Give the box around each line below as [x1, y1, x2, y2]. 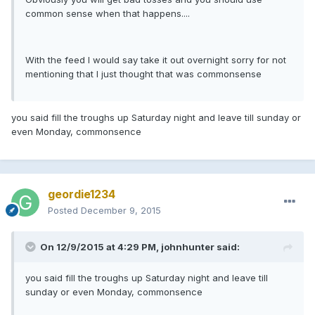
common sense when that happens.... [25, 7, 190, 19]
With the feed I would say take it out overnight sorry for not [25, 53, 286, 65]
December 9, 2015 [81, 204, 161, 216]
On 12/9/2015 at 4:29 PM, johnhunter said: [40, 240, 240, 252]
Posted [48, 204, 81, 216]
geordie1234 [48, 186, 115, 201]
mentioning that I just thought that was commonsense [25, 67, 262, 79]
